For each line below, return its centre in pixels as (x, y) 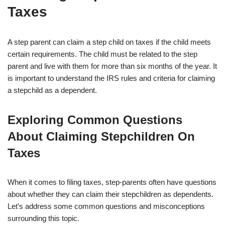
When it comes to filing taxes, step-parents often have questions (112, 182)
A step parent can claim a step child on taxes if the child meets (109, 42)
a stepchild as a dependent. (52, 90)
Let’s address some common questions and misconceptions (106, 206)
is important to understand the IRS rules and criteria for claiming (111, 78)
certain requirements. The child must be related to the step (102, 54)
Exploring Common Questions (95, 120)
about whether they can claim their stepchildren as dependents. (110, 194)
